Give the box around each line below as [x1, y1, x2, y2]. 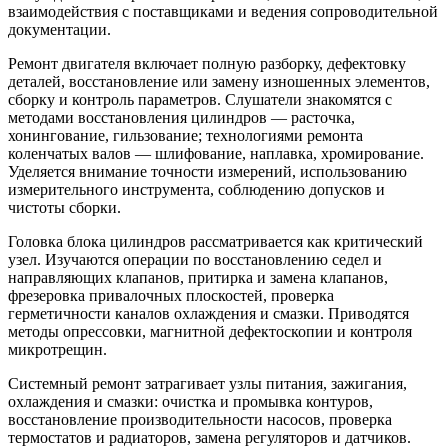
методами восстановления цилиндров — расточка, [8, 108, 355, 126]
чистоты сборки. [8, 198, 121, 216]
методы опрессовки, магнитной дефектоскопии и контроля [8, 322, 412, 340]
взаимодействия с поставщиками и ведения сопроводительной [8, 2, 438, 20]
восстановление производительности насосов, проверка [8, 410, 392, 428]
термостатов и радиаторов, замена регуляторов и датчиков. [8, 428, 411, 446]
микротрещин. [8, 340, 107, 358]
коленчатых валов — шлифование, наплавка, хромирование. [8, 144, 424, 162]
